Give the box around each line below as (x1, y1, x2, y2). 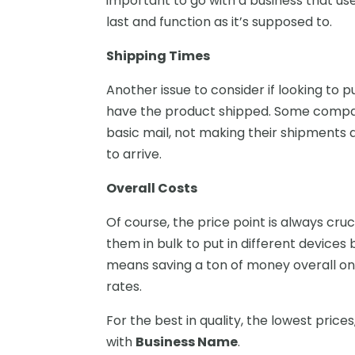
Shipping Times (106, 46, 211, 65)
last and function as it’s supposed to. (106, 12, 333, 31)
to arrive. (106, 144, 162, 163)
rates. (106, 277, 143, 296)
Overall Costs (106, 178, 198, 197)
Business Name (136, 332, 239, 351)
